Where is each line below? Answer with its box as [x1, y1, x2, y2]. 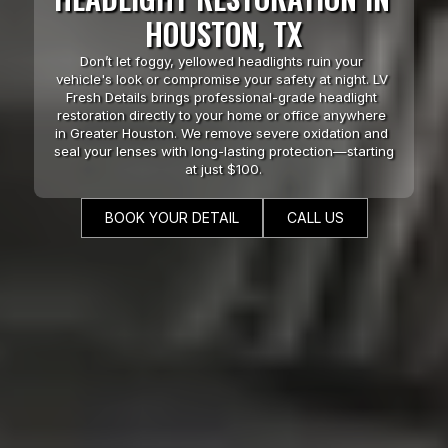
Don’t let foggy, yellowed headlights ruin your [80, 52, 364, 69]
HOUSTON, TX [145, 10, 303, 56]
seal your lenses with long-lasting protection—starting [53, 142, 394, 159]
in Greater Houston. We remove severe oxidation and [55, 124, 389, 141]
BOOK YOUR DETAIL [104, 208, 239, 226]
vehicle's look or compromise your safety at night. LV [55, 70, 388, 87]
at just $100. [185, 160, 263, 177]
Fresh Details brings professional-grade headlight [66, 88, 378, 105]
